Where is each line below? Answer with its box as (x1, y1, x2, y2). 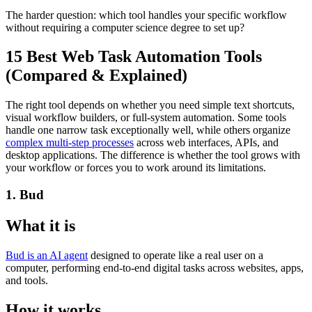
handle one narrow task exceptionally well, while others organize (6, 124, 290, 136)
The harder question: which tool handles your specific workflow (6, 8, 287, 21)
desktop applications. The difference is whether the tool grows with (6, 149, 300, 162)
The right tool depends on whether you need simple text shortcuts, (6, 99, 295, 111)
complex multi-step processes (6, 136, 134, 149)
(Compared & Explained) (6, 66, 187, 85)
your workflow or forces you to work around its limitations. (6, 162, 266, 174)
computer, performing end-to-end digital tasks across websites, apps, (6, 261, 304, 274)
